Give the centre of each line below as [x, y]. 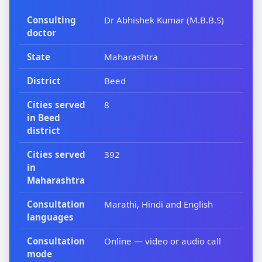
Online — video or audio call [163, 241]
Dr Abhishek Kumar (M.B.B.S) [164, 20]
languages [51, 217]
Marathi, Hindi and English [159, 204]
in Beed [44, 118]
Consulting [52, 20]
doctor [42, 33]
